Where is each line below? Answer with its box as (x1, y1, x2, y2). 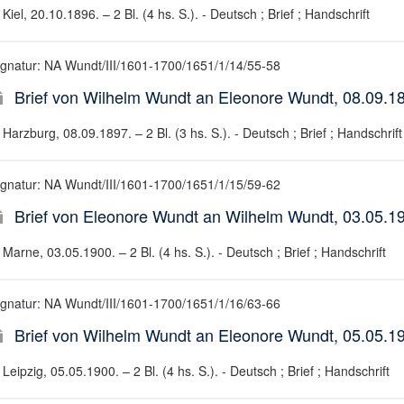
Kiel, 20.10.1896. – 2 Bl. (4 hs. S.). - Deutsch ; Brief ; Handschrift (2, 5, 370, 23)
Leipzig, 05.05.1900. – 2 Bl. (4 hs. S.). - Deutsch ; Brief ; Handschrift (2, 362, 390, 380)
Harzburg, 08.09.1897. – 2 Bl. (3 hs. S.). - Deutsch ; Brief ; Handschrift (2, 124, 402, 142)
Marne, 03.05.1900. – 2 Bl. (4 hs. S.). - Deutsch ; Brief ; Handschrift (2, 243, 386, 261)
